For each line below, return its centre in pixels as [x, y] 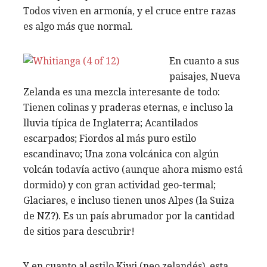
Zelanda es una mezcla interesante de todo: [122, 92]
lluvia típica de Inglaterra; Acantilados [111, 123]
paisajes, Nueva [205, 76]
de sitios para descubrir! [79, 231]
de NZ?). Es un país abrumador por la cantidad [129, 216]
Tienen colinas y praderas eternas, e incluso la [128, 107]
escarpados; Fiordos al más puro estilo [110, 138]
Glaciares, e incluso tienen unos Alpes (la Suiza [129, 200]
